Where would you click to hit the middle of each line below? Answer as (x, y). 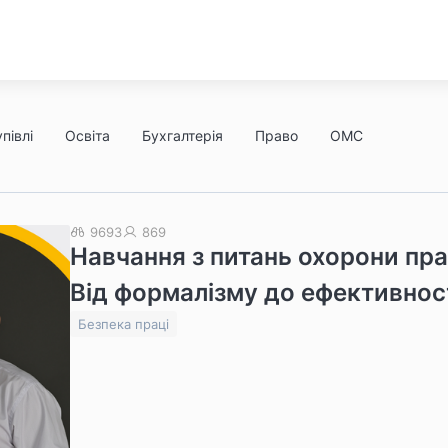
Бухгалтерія (182, 135)
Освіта (87, 135)
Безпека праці (123, 324)
